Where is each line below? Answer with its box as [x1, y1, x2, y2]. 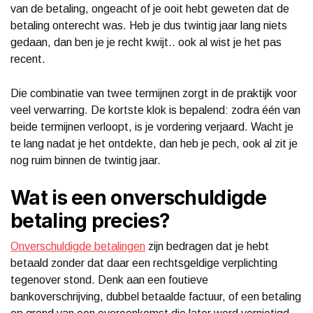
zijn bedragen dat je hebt [145, 240, 269, 252]
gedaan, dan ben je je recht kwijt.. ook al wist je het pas [10, 36, 282, 48]
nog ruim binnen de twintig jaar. [10, 154, 161, 166]
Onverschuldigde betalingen [10, 240, 145, 252]
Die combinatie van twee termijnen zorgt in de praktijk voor [10, 87, 297, 99]
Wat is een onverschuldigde [10, 185, 267, 210]
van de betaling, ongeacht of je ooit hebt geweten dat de [10, 2, 289, 15]
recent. [10, 52, 45, 65]
